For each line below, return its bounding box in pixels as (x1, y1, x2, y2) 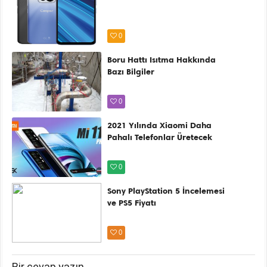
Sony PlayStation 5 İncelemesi (107, 185, 225, 196)
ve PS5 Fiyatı (107, 197, 157, 208)
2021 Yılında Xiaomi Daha (107, 120, 212, 131)
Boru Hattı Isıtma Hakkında (107, 54, 216, 65)
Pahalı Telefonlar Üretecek (107, 132, 213, 142)
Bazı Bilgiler (107, 66, 155, 77)
